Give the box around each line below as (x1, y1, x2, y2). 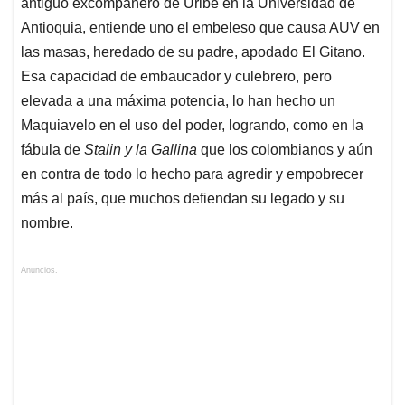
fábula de (21, 142, 84, 158)
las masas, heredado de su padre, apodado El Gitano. (21, 44, 365, 61)
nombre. (21, 215, 73, 231)
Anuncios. (21, 266, 58, 276)
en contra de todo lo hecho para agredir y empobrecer (21, 166, 363, 183)
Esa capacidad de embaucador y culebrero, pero (21, 69, 332, 85)
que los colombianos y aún (197, 142, 372, 158)
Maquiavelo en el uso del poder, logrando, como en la (21, 118, 363, 134)
